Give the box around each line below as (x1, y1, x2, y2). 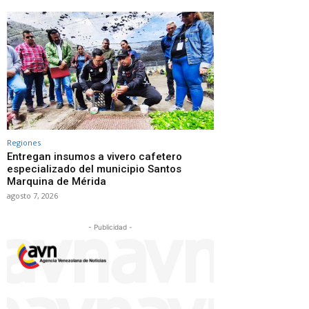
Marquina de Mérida (7, 175, 106, 188)
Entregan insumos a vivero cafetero (7, 150, 182, 163)
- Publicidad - (88, 222, 132, 231)
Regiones (7, 137, 41, 148)
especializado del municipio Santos (7, 162, 181, 175)
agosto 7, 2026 (7, 190, 58, 201)
